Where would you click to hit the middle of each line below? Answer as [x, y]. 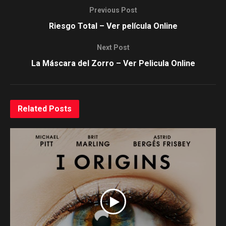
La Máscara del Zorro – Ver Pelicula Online [113, 64]
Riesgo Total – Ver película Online [113, 26]
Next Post [113, 48]
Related [32, 109]
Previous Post [113, 10]
